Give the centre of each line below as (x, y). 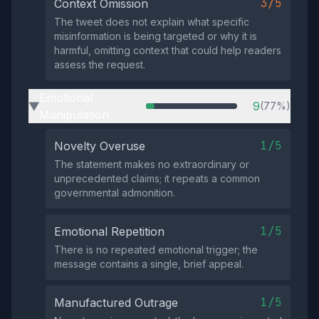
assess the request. (100, 64)
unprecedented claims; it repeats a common (157, 178)
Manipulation (74, 115)
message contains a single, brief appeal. (149, 264)
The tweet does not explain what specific (152, 22)
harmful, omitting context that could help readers (168, 50)
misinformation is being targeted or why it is (156, 36)
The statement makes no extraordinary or (152, 164)
